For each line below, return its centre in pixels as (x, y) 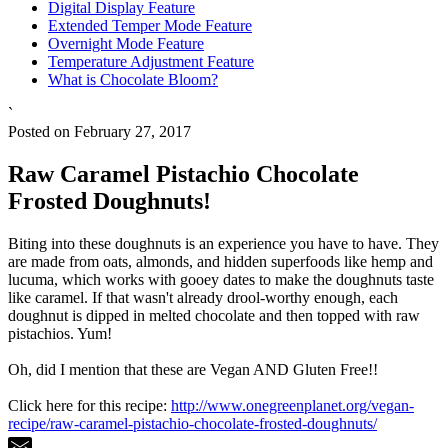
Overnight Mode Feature (126, 43)
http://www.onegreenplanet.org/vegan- (292, 405)
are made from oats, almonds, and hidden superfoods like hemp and (220, 261)
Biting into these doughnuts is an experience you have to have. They (223, 243)
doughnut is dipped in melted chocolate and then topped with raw (214, 315)
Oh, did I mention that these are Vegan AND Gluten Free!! (193, 369)
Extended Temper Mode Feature (150, 25)
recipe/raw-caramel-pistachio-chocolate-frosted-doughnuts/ (192, 423)
